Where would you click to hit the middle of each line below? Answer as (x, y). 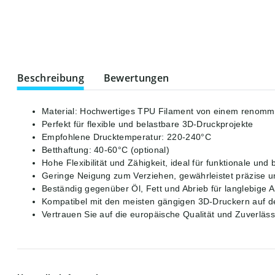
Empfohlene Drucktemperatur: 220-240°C (126, 137)
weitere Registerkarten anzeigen (83, 72)
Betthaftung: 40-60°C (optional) (106, 150)
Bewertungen (136, 78)
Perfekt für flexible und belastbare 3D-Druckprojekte (148, 124)
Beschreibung (51, 78)
